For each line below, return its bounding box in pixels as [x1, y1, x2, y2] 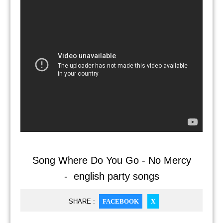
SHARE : [68, 198, 95, 205]
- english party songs [64, 171, 159, 182]
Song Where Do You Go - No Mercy [32, 155, 191, 166]
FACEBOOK [102, 198, 139, 205]
